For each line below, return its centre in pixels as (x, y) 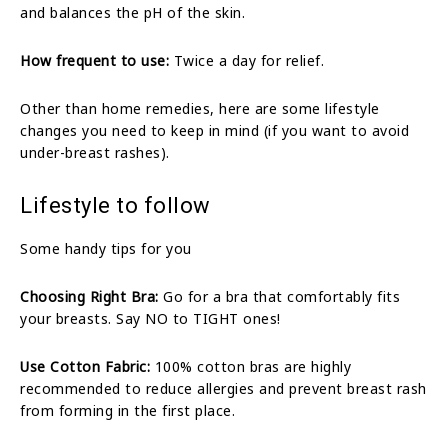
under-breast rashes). (95, 152)
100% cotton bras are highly (250, 366)
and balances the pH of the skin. (132, 12)
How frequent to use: (94, 60)
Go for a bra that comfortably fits (279, 296)
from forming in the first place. (127, 410)
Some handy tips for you (106, 248)
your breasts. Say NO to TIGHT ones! (150, 318)
